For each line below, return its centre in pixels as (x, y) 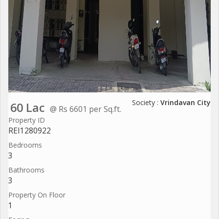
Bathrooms (26, 170)
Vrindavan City (186, 102)
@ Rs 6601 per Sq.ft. (86, 109)
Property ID (27, 120)
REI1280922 (30, 131)
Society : (146, 102)
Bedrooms (25, 145)
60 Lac (28, 107)
